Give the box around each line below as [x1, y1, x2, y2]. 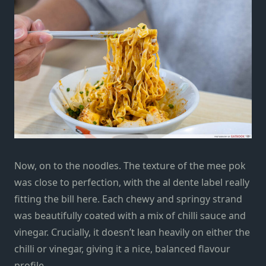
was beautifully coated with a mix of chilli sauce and [14, 208, 246, 222]
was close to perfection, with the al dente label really [14, 175, 249, 189]
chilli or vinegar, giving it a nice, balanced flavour [14, 242, 230, 255]
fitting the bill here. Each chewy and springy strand [14, 192, 242, 205]
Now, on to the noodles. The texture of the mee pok [14, 159, 246, 172]
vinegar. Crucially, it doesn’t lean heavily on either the [14, 225, 250, 239]
